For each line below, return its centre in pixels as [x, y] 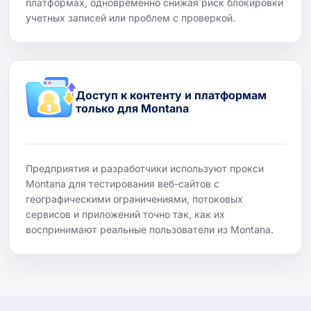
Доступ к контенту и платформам [171, 95]
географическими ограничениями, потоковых [134, 199]
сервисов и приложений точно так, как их [125, 214]
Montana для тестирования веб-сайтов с [123, 183]
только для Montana [132, 108]
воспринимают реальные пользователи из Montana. [150, 229]
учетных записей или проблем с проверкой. [131, 17]
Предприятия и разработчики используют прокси [145, 168]
